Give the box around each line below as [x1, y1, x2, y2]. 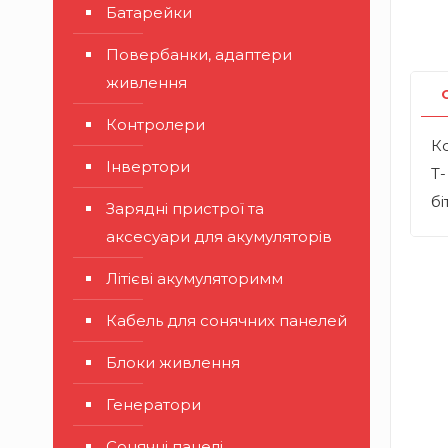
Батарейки [106, 3, 192, 22]
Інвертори [106, 157, 190, 176]
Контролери [106, 115, 205, 134]
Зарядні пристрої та [106, 199, 264, 218]
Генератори [106, 395, 201, 414]
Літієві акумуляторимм [106, 269, 283, 288]
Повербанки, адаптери [106, 45, 292, 64]
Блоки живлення [106, 353, 240, 372]
